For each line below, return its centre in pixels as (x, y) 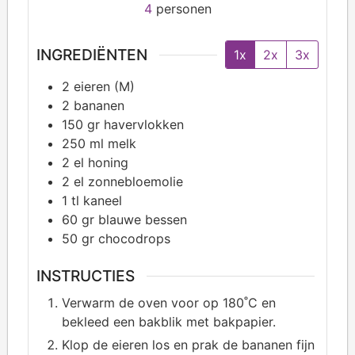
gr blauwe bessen (134, 219)
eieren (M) (104, 86)
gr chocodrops (126, 238)
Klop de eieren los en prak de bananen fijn (188, 344)
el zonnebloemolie (128, 181)
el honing (101, 162)
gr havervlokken (136, 124)
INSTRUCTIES (86, 276)
